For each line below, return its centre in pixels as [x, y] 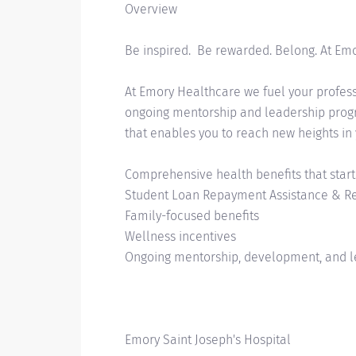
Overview [151, 9]
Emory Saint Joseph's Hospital [208, 340]
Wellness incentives [182, 236]
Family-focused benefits [195, 216]
